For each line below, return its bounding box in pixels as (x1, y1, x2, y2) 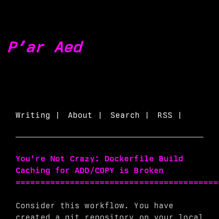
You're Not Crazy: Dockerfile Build (16, 154, 184, 163)
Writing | (16, 110, 60, 120)
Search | (110, 110, 150, 120)
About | (67, 110, 103, 120)
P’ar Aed (8, 37, 83, 56)
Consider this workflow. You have (16, 201, 174, 210)
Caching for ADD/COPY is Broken (16, 166, 164, 175)
